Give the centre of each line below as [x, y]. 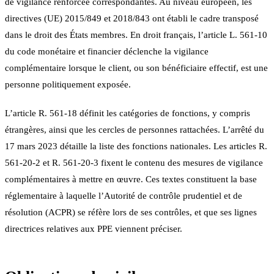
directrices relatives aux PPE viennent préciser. [94, 228]
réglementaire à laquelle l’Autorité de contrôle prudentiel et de [124, 195]
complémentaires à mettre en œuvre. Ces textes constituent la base [131, 179]
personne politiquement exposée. [68, 84]
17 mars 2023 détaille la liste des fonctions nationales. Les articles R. [136, 146]
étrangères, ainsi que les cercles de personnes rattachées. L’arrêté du [135, 129]
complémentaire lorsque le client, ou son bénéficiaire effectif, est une [136, 68]
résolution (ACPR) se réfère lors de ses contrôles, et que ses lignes [131, 212]
